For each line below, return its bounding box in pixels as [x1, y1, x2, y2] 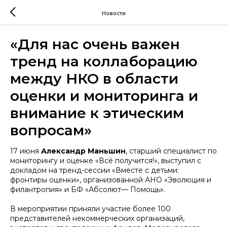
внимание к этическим [10, 104, 184, 122]
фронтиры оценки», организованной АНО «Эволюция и [10, 175, 211, 184]
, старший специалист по [126, 146, 217, 156]
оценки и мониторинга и [10, 87, 198, 104]
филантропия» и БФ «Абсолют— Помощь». [10, 185, 165, 194]
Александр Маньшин [41, 146, 126, 156]
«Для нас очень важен [10, 35, 180, 53]
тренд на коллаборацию [10, 53, 198, 70]
